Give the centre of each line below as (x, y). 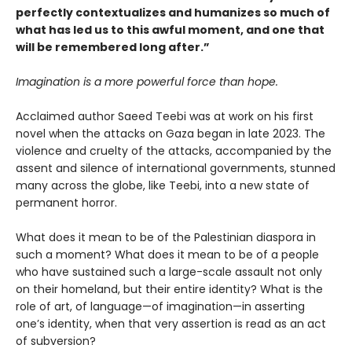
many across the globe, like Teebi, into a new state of (163, 186)
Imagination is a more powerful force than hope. (147, 82)
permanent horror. (66, 203)
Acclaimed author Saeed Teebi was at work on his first (165, 117)
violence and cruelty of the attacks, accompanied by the (174, 151)
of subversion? (56, 341)
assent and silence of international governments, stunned (176, 169)
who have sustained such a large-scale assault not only (169, 272)
